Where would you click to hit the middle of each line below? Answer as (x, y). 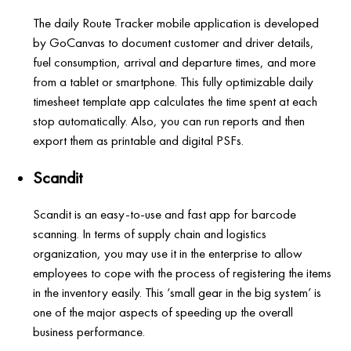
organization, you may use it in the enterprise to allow (168, 253)
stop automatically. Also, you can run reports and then (169, 120)
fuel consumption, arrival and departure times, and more (175, 62)
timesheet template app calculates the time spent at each (175, 101)
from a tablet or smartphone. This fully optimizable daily (174, 81)
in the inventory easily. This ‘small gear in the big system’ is (177, 292)
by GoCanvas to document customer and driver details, (174, 42)
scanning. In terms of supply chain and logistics (150, 233)
